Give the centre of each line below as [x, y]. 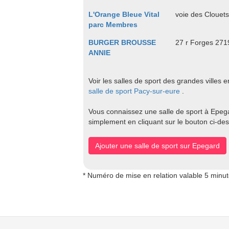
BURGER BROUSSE [122, 42]
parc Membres [113, 25]
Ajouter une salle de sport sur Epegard [157, 146]
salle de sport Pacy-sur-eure [134, 91]
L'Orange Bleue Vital [124, 14]
